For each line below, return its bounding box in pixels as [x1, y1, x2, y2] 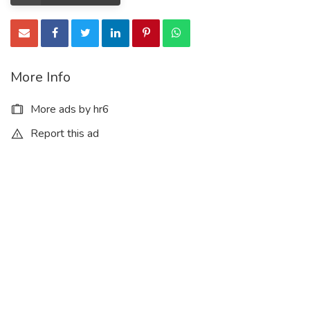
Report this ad [28, 125, 99, 141]
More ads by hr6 [28, 101, 109, 117]
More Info [10, 67, 71, 86]
